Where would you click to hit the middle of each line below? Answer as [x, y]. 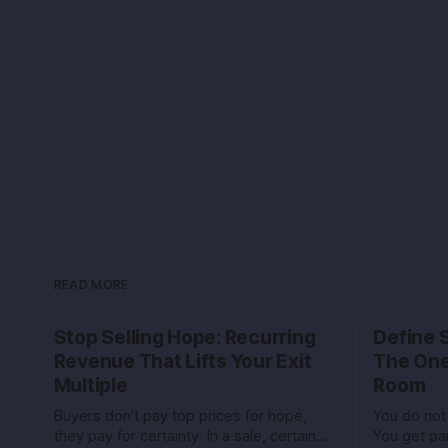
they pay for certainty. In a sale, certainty [191, 436]
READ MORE [91, 284]
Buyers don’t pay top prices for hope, [180, 416]
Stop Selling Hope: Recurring [184, 337]
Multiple [90, 385]
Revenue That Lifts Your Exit [182, 361]
